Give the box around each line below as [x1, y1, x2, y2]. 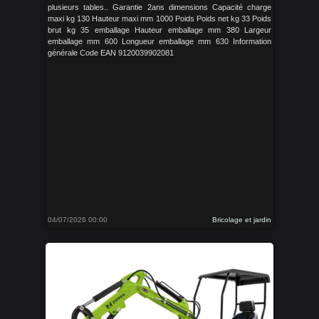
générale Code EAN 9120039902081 [48, 48, 174, 58]
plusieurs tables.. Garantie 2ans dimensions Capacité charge [48, 3, 271, 12]
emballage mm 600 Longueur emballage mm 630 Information [48, 37, 271, 46]
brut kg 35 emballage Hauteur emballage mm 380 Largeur [48, 26, 271, 35]
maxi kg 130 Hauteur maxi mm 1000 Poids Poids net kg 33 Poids [48, 14, 271, 23]
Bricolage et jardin [212, 216, 271, 224]
